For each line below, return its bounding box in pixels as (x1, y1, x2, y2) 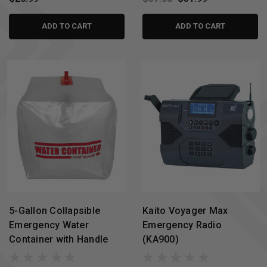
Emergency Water (9, 219, 89, 231)
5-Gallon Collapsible (9, 205, 100, 217)
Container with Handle (9, 234, 108, 246)
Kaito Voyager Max (142, 205, 228, 217)
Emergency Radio (142, 219, 222, 231)
